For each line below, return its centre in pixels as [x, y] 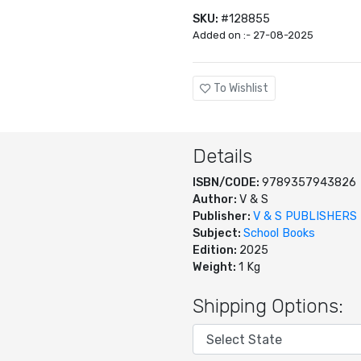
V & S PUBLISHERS [305, 217]
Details [222, 157]
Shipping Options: [268, 307]
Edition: [216, 251]
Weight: [216, 268]
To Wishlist [241, 89]
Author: [216, 200]
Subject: [218, 234]
